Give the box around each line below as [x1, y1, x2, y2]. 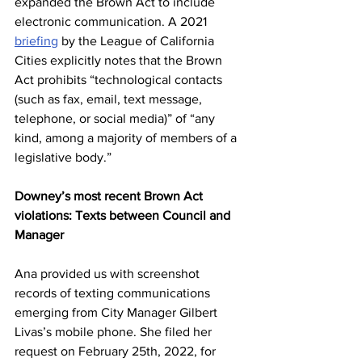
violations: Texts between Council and [15, 208, 234, 222]
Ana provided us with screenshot [15, 267, 203, 280]
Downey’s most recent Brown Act [15, 189, 206, 203]
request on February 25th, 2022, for [15, 344, 219, 358]
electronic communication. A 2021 [15, 15, 210, 28]
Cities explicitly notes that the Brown [15, 53, 225, 67]
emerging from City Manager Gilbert [15, 305, 221, 319]
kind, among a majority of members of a [15, 131, 240, 145]
